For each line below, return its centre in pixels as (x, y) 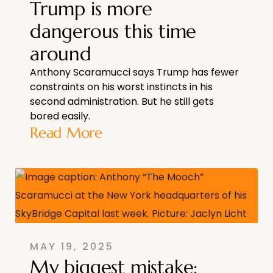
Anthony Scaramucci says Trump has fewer (134, 72)
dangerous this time (113, 31)
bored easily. (60, 116)
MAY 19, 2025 (72, 246)
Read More (66, 133)
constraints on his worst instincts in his (121, 87)
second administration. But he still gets (122, 101)
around (61, 53)
